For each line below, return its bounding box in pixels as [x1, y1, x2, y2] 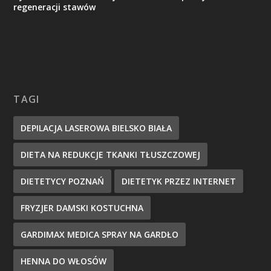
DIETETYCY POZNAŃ [21, 175, 105, 188]
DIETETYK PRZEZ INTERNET [122, 175, 237, 188]
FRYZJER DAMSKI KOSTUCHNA [21, 202, 144, 214]
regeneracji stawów [13, 1, 96, 13]
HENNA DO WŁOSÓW [21, 255, 107, 267]
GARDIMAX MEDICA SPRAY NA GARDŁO [21, 229, 179, 241]
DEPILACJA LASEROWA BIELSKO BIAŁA [21, 122, 172, 134]
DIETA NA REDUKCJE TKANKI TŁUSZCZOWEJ [21, 149, 201, 161]
